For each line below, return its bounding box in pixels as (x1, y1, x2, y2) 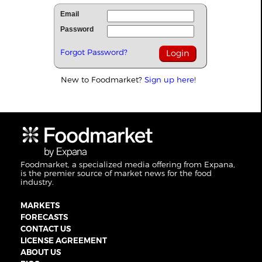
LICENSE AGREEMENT (20, 236, 107, 246)
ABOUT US (20, 247, 61, 257)
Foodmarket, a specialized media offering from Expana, (20, 160, 235, 170)
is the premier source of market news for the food (20, 168, 212, 178)
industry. (20, 177, 54, 187)
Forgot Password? (60, 47, 127, 57)
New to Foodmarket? (61, 75, 144, 84)
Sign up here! (144, 75, 196, 84)
